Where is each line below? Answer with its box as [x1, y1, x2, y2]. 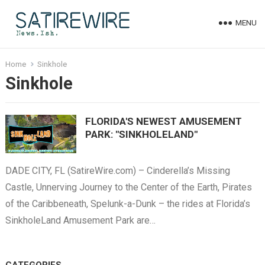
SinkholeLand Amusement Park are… [5, 215, 156, 227]
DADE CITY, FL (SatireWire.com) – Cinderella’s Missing [5, 165, 230, 177]
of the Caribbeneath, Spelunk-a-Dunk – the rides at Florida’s [5, 198, 250, 210]
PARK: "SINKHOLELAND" [85, 128, 198, 140]
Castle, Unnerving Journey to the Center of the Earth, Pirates [5, 182, 252, 193]
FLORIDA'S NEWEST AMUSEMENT [85, 115, 242, 127]
